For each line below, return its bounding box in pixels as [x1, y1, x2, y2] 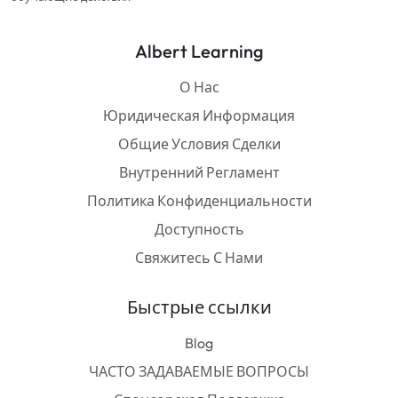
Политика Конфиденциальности [86, 192, 312, 211]
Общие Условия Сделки [117, 135, 281, 154]
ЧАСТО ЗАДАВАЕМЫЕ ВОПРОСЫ [89, 362, 309, 381]
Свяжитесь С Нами [135, 249, 263, 267]
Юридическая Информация [103, 107, 295, 125]
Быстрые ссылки [126, 296, 272, 319]
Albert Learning [134, 40, 264, 63]
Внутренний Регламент [118, 163, 280, 182]
